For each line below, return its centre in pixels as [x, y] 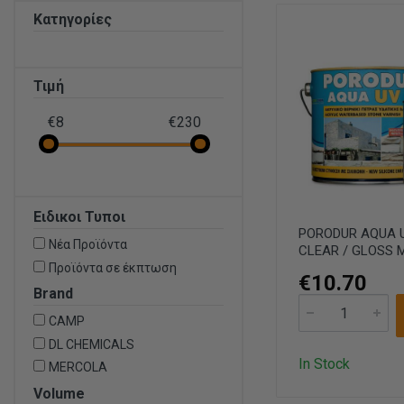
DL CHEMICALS [92, 344]
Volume [59, 393]
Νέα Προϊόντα [88, 244]
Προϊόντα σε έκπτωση [113, 267]
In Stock [324, 364]
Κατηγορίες [73, 19]
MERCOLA [78, 367]
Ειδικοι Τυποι [79, 217]
